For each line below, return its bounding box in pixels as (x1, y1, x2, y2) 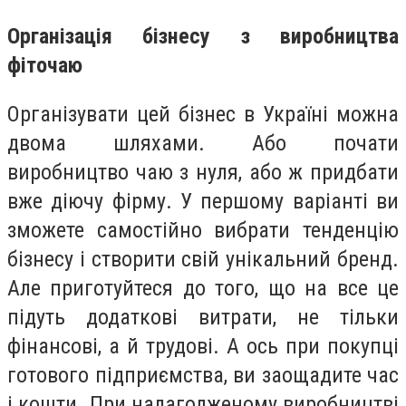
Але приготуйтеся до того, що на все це (7, 275, 399, 301)
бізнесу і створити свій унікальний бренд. (7, 246, 399, 272)
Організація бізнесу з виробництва (7, 24, 399, 50)
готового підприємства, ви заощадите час (7, 362, 399, 388)
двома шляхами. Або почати (7, 130, 399, 156)
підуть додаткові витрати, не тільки (7, 304, 399, 330)
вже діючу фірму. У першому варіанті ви (7, 188, 399, 214)
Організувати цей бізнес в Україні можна (7, 101, 399, 127)
